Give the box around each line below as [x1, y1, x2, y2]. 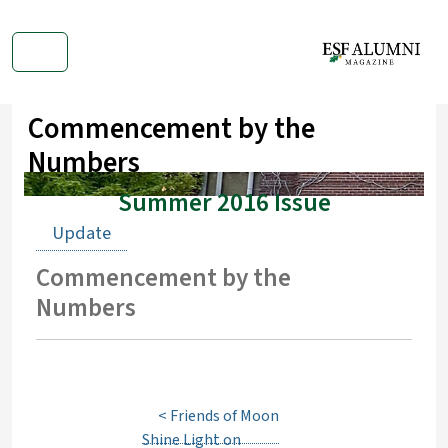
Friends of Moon [170, 405, 279, 427]
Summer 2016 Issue [117, 185, 331, 221]
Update [52, 220, 111, 246]
